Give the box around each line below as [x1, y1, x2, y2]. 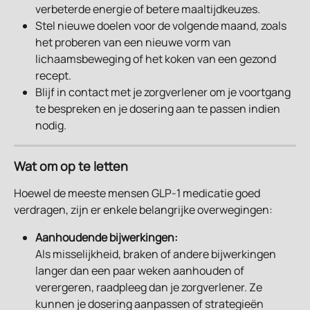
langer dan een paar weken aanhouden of [35, 262, 246, 278]
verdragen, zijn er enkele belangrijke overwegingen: [14, 201, 273, 217]
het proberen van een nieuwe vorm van [35, 34, 233, 50]
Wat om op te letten [14, 157, 128, 174]
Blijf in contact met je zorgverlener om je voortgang [35, 84, 293, 100]
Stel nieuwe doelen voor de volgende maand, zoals [35, 17, 289, 33]
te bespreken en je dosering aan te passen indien [35, 100, 282, 116]
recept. [35, 67, 71, 83]
